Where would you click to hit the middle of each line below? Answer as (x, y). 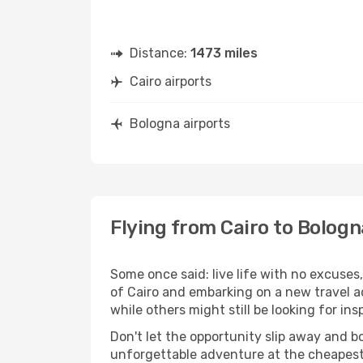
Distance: (160, 53)
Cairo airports (171, 81)
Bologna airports (180, 124)
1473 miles (224, 53)
